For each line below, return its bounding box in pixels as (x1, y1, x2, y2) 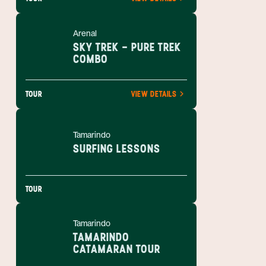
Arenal (73, 28, 97, 38)
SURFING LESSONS (73, 141, 160, 156)
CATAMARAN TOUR (73, 242, 160, 256)
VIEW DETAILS (131, 89, 176, 99)
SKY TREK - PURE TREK (73, 40, 181, 54)
